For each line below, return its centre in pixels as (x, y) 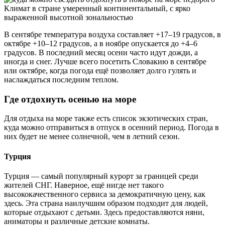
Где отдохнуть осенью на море (70, 99)
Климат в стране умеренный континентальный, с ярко (97, 8)
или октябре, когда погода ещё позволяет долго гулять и (100, 70)
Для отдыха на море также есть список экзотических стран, (106, 119)
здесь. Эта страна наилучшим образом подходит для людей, (106, 203)
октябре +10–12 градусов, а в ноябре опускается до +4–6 (101, 43)
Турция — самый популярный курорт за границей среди (101, 176)
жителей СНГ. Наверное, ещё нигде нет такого (84, 185)
